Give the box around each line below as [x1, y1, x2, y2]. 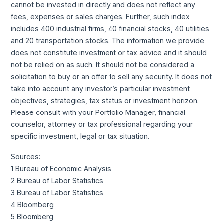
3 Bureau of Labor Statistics [11, 188, 104, 197]
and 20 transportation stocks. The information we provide [11, 36, 205, 45]
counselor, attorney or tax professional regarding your [11, 119, 193, 128]
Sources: [11, 152, 41, 161]
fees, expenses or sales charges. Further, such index [11, 12, 190, 21]
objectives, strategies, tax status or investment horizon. [11, 96, 199, 105]
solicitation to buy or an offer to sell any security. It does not [11, 72, 212, 81]
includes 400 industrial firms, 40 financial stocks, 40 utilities [11, 24, 210, 33]
